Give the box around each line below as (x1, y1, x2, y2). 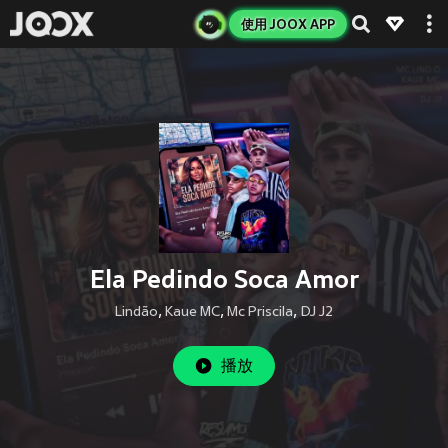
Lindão (115, 304, 158, 320)
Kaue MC (165, 304, 220, 320)
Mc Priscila (227, 304, 293, 320)
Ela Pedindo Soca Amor (89, 265, 359, 294)
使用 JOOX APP (241, 16, 335, 32)
